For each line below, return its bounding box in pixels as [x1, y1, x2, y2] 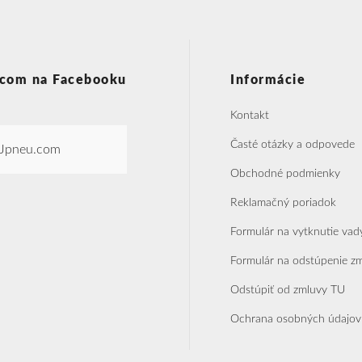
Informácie [230, 73, 305, 86]
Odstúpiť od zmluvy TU [230, 284, 345, 296]
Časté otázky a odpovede [230, 138, 355, 150]
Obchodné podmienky [230, 167, 340, 179]
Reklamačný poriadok [230, 196, 336, 208]
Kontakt [230, 109, 269, 121]
